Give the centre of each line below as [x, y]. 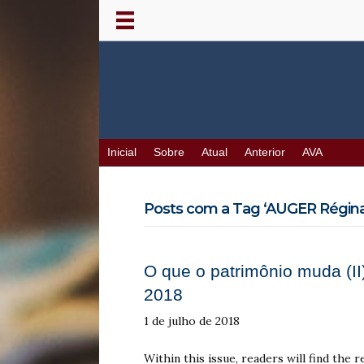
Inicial [122, 153]
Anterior [265, 153]
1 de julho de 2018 [192, 321]
